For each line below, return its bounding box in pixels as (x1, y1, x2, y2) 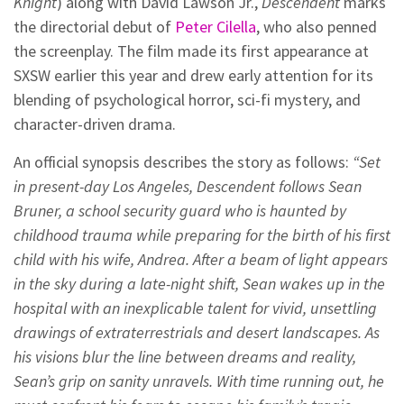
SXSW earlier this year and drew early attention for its (14, 65, 373, 87)
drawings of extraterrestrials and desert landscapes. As (14, 322, 380, 344)
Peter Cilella (175, 16, 256, 38)
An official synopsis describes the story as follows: (14, 151, 353, 173)
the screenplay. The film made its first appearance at (14, 41, 369, 62)
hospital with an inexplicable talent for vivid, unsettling (14, 298, 377, 319)
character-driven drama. (14, 114, 176, 135)
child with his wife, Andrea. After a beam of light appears (14, 249, 388, 271)
